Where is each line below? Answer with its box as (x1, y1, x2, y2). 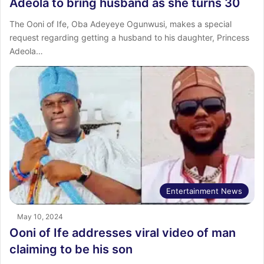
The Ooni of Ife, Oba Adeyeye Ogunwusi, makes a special (9, 19, 232, 29)
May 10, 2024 (17, 212, 63, 222)
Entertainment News (166, 186, 242, 196)
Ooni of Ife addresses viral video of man (9, 226, 236, 240)
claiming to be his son (9, 242, 133, 257)
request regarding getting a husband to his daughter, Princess (9, 32, 249, 43)
